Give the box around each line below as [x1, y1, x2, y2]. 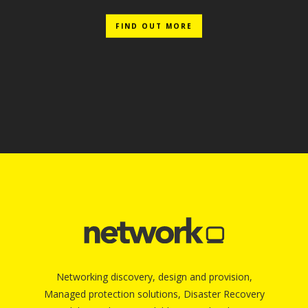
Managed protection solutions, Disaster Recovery [43, 287, 265, 301]
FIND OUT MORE [115, 21, 192, 32]
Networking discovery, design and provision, [56, 270, 252, 284]
